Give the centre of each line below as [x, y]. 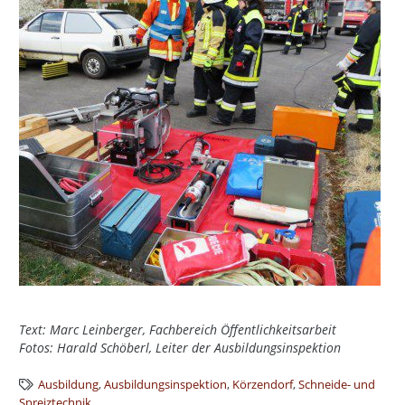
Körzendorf [263, 385]
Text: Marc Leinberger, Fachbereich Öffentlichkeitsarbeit [178, 330]
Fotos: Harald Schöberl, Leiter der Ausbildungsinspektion [180, 348]
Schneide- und [337, 385]
